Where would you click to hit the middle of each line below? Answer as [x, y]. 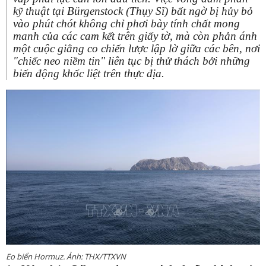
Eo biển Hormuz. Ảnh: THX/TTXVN [66, 257]
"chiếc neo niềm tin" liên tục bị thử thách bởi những [132, 61]
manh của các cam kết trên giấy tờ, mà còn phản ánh [135, 36]
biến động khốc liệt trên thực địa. [89, 74]
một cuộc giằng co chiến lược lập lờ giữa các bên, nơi [137, 49]
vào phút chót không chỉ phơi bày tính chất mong [126, 24]
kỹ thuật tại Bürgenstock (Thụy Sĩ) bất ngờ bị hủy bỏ [133, 11]
